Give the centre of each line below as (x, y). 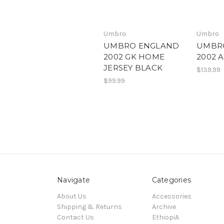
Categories (171, 180)
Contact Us (75, 217)
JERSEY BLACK (133, 68)
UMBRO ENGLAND (141, 46)
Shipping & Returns (89, 207)
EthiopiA (165, 217)
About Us (72, 196)
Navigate (73, 180)
